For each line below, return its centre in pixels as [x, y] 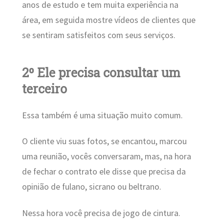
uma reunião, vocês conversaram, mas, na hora [106, 157]
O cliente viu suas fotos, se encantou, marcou [104, 142]
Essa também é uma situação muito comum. [102, 115]
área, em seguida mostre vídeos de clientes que [109, 20]
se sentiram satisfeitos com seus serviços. [99, 35]
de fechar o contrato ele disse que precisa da [104, 172]
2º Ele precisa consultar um [101, 73]
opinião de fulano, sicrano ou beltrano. [91, 187]
